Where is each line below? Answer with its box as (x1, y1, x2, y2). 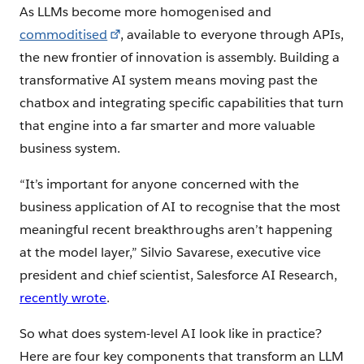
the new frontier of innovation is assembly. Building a (19, 49, 340, 67)
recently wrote (19, 289, 107, 307)
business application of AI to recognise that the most (19, 198, 341, 216)
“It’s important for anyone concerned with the (19, 175, 299, 193)
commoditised (19, 26, 108, 44)
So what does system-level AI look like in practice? (19, 325, 322, 343)
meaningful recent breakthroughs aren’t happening (19, 221, 332, 239)
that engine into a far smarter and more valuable (19, 117, 315, 135)
